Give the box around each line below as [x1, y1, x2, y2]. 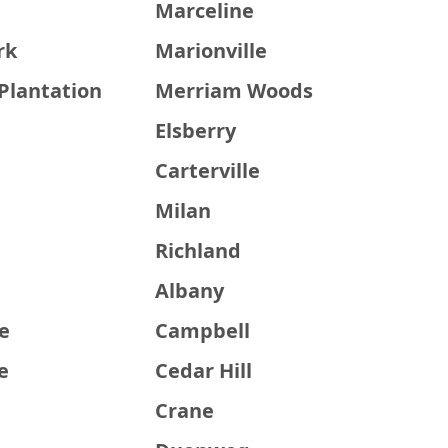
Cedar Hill [155, 357, 253, 384]
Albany [155, 277, 225, 304]
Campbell [155, 317, 251, 344]
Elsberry [155, 117, 237, 144]
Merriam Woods [155, 77, 314, 104]
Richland [155, 237, 242, 264]
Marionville [155, 37, 268, 64]
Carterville [155, 157, 261, 184]
